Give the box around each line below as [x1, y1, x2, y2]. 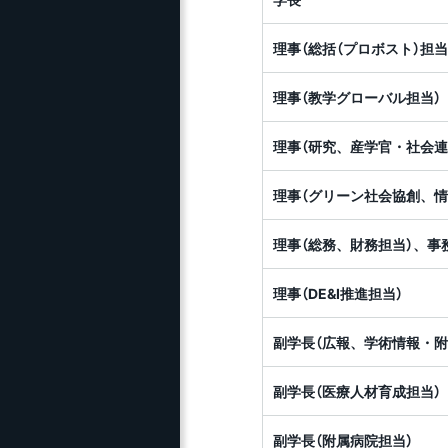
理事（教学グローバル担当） [273, 87, 441, 107]
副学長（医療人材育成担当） [273, 381, 441, 401]
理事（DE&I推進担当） [273, 283, 403, 303]
